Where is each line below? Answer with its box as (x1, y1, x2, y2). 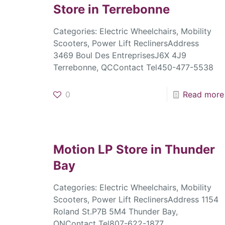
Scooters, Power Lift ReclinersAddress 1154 (53, 194, 218, 205)
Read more (182, 89, 224, 100)
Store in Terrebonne (53, 2, 170, 17)
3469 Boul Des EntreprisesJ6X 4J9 (53, 50, 186, 61)
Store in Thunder (116, 142, 215, 157)
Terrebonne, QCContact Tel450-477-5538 (53, 62, 213, 73)
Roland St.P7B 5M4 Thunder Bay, (53, 206, 178, 217)
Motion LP (53, 142, 116, 157)
